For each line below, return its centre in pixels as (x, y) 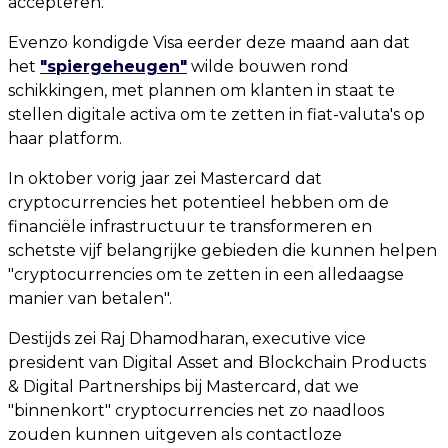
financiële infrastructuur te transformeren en (190, 226)
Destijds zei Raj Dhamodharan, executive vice (187, 338)
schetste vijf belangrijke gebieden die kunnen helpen (222, 250)
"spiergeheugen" (113, 66)
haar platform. (65, 138)
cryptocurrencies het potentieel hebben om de (198, 202)
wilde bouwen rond (268, 66)
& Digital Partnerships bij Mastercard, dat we (183, 386)
